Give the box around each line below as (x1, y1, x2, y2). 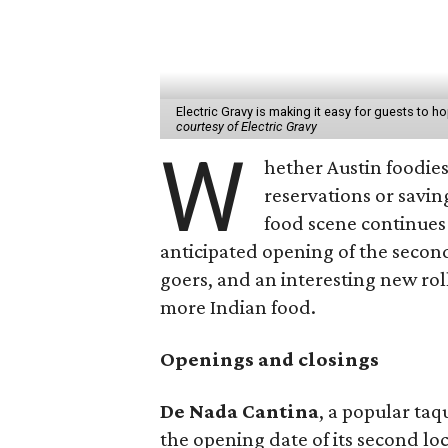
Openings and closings (160, 346, 379, 371)
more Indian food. (160, 294, 316, 319)
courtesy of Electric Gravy (176, 118, 317, 134)
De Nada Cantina (160, 398, 319, 423)
